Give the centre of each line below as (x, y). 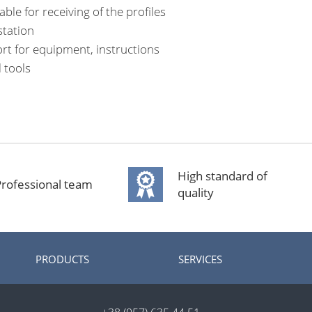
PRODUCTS (62, 259)
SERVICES (200, 259)
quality (196, 193)
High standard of (223, 176)
